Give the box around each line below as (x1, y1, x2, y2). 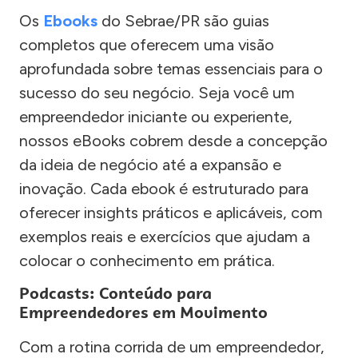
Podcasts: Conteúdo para (19, 282, 212, 304)
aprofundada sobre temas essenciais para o (19, 58, 323, 78)
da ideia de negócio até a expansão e (19, 154, 281, 174)
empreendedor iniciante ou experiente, (19, 106, 292, 126)
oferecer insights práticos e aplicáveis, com (19, 202, 323, 222)
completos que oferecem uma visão (19, 34, 274, 54)
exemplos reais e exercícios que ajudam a (19, 226, 310, 246)
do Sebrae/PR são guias (97, 10, 269, 30)
